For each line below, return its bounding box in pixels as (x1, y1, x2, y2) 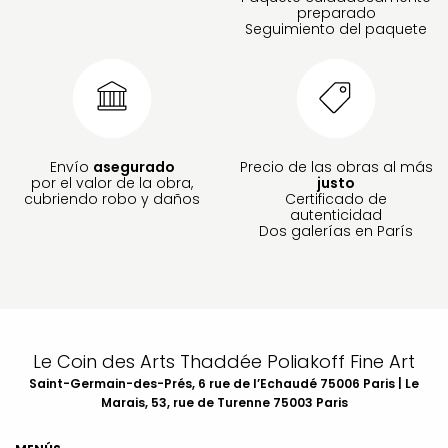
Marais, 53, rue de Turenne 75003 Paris (100, 393, 348, 411)
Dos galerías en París (259, 220, 413, 241)
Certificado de (285, 188, 387, 209)
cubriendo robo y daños (24, 188, 200, 209)
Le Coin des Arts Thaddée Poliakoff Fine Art (33, 348, 415, 374)
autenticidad (290, 204, 382, 225)
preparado (296, 2, 376, 23)
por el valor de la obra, (31, 172, 193, 193)
